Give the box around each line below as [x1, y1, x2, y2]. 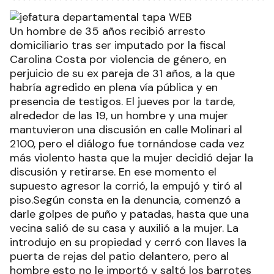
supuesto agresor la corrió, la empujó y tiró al [10, 179, 242, 193]
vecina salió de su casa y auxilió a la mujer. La [10, 221, 239, 235]
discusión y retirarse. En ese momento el [10, 165, 217, 179]
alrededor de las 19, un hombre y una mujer [10, 108, 228, 123]
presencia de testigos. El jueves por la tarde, [10, 94, 235, 109]
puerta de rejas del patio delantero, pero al [10, 249, 229, 264]
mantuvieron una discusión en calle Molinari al [10, 122, 242, 137]
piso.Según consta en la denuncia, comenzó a [10, 193, 240, 207]
